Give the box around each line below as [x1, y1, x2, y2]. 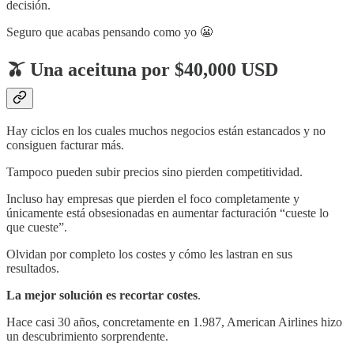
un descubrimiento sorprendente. [6, 330, 168, 344]
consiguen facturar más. [6, 138, 124, 153]
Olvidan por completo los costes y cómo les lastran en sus [6, 247, 292, 262]
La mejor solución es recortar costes [6, 288, 198, 303]
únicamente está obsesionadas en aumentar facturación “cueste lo [6, 206, 329, 220]
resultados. [6, 262, 59, 276]
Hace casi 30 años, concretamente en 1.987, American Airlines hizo [6, 315, 342, 330]
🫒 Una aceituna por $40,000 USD [6, 58, 278, 80]
